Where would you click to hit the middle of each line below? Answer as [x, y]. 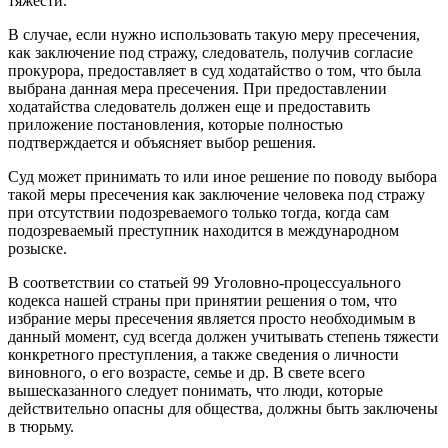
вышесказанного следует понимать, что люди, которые [195, 391]
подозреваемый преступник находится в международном [203, 231]
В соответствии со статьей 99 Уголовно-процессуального [204, 283]
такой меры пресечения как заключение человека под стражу [216, 195]
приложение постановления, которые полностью [175, 125]
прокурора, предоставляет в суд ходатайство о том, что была [214, 71]
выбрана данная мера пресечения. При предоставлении [197, 89]
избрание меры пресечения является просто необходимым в [212, 319]
